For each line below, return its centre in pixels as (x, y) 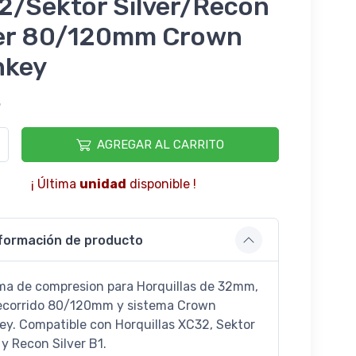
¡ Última (55, 184)
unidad (103, 184)
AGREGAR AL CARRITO (160, 145)
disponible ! (161, 184)
